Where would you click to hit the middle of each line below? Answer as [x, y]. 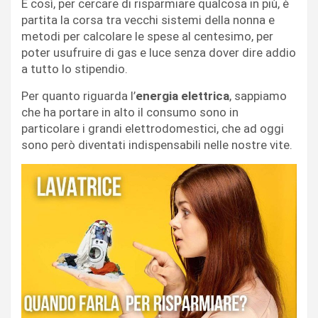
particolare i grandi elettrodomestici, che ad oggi [153, 128]
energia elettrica [182, 95]
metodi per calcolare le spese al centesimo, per [147, 36]
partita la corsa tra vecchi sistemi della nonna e [148, 20]
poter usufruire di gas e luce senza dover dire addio [159, 52]
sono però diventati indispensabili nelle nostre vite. [157, 144]
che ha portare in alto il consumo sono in [130, 112]
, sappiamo [258, 95]
